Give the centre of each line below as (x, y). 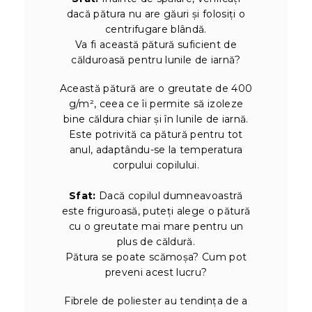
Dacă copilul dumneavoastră (169, 196)
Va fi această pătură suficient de (156, 45)
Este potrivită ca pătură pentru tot (156, 135)
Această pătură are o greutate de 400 (156, 89)
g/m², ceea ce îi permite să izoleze (156, 104)
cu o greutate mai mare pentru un (156, 227)
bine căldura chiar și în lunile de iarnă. (156, 119)
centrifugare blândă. (156, 30)
